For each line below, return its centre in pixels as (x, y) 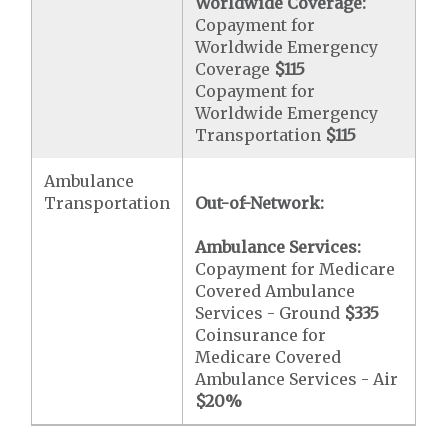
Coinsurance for (261, 335)
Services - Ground (270, 313)
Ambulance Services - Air (297, 379)
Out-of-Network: (260, 203)
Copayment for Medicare (295, 269)
